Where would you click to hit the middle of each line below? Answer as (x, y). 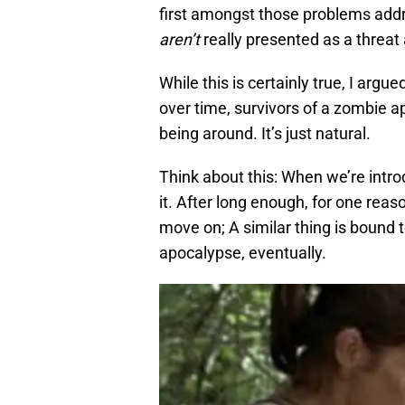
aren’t (179, 40)
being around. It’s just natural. (265, 134)
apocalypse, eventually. (243, 253)
